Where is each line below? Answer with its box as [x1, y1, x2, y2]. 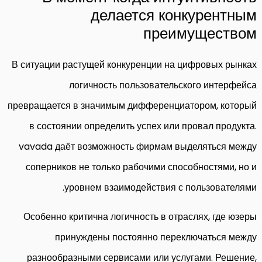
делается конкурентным [91, 4, 257, 26]
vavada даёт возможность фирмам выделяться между [19, 139, 257, 153]
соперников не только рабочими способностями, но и [26, 160, 257, 174]
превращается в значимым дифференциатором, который [8, 98, 257, 112]
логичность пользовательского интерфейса [69, 78, 257, 92]
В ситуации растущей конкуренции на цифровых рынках [12, 57, 257, 71]
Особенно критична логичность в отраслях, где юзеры [23, 209, 257, 223]
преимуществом [143, 22, 257, 44]
